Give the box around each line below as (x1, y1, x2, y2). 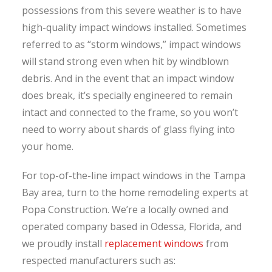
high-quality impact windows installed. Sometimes (21, 21, 246, 35)
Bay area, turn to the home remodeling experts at (21, 186, 248, 200)
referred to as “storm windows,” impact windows (21, 38, 241, 52)
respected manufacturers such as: (21, 254, 175, 268)
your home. (21, 140, 73, 154)
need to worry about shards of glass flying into (21, 123, 235, 137)
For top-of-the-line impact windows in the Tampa (21, 169, 245, 183)
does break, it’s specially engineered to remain (21, 89, 233, 103)
